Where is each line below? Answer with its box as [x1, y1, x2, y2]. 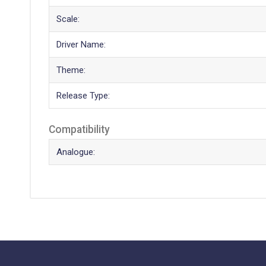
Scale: [56, 13, 80, 24]
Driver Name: [56, 39, 106, 50]
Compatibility [49, 123, 110, 135]
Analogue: [56, 146, 95, 157]
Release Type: [56, 90, 110, 101]
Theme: [56, 64, 85, 75]
